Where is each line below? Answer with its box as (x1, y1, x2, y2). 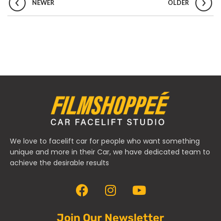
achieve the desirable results (10, 157, 109, 168)
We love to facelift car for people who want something (10, 136, 200, 146)
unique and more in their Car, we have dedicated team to (10, 147, 210, 157)
